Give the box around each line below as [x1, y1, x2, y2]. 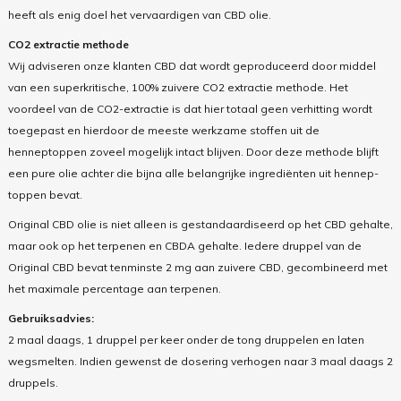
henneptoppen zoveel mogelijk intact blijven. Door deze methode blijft [7, 144, 379, 158]
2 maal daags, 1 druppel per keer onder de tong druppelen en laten [7, 332, 364, 346]
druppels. [7, 375, 58, 389]
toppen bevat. [7, 187, 82, 201]
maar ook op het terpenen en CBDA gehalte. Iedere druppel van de [7, 238, 362, 252]
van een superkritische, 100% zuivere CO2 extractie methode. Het [7, 80, 348, 94]
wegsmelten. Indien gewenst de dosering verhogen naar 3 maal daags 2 [7, 354, 393, 368]
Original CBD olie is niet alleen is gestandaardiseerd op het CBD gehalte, [7, 217, 393, 231]
